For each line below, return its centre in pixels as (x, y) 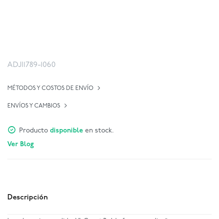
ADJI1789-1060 (32, 65)
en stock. (99, 131)
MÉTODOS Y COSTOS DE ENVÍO (50, 88)
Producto (34, 131)
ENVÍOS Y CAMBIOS (34, 106)
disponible (66, 131)
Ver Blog (21, 144)
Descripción (28, 198)
